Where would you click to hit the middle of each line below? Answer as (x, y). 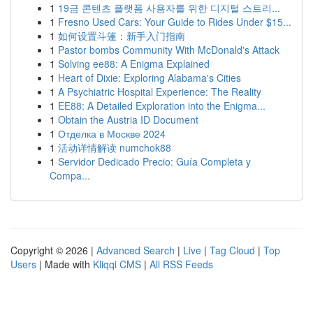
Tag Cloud (232, 250)
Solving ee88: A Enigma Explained (134, 64)
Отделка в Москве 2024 (112, 133)
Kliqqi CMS (117, 264)
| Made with (65, 264)
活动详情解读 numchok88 (115, 147)
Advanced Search (136, 250)
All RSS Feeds (181, 264)
